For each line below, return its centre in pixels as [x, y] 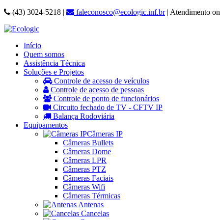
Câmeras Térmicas [92, 196]
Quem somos [44, 54]
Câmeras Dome [87, 151]
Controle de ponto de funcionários [105, 98]
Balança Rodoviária [83, 116]
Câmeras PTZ [84, 169]
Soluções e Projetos [54, 72]
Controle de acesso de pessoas [96, 90]
